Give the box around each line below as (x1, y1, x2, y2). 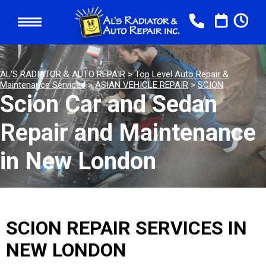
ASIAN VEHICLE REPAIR (95, 80, 188, 90)
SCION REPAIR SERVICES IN (6, 217, 247, 239)
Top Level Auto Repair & (135, 69, 229, 80)
